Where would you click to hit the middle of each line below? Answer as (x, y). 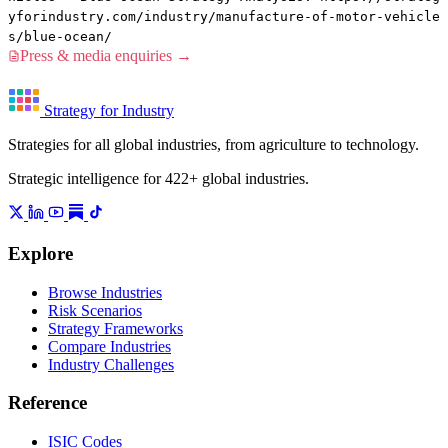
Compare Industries (109, 346)
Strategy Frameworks (115, 328)
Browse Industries (105, 292)
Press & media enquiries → (106, 56)
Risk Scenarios (95, 310)
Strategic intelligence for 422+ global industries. (158, 179)
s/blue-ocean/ (60, 37)
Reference (47, 403)
